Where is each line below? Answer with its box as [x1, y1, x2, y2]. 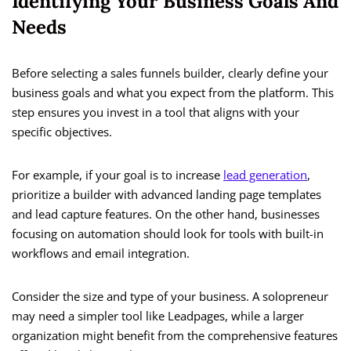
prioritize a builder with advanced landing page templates [12, 186, 321, 203]
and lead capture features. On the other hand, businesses [12, 206, 320, 223]
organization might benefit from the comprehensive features [12, 327, 338, 344]
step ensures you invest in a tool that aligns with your [12, 104, 299, 121]
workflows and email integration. [12, 245, 190, 262]
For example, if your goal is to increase [12, 167, 223, 183]
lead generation [223, 167, 307, 183]
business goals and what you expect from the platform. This [12, 85, 334, 101]
